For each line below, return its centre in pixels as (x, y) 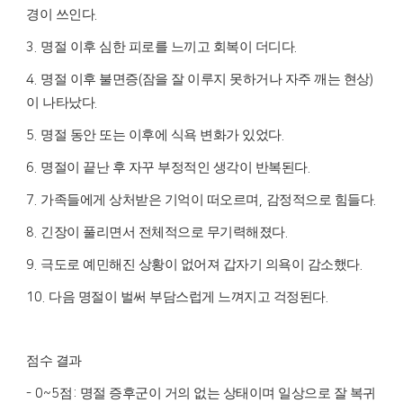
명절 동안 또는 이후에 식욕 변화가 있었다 (161, 135)
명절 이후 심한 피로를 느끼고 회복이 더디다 (167, 47)
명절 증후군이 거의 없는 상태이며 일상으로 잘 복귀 (228, 394)
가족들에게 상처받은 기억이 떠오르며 (150, 200)
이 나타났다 (60, 103)
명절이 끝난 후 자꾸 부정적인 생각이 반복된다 (174, 168)
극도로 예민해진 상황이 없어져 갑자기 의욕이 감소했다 (200, 265)
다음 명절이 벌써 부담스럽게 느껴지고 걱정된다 (187, 297)
